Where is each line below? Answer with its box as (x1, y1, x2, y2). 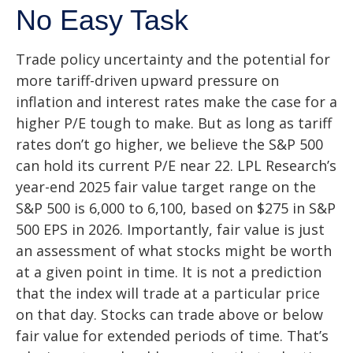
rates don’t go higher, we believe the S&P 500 (16, 135, 323, 154)
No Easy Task (16, 4, 188, 37)
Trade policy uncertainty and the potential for (16, 50, 330, 69)
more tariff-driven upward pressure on (16, 71, 279, 91)
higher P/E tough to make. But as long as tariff (16, 113, 332, 133)
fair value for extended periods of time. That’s (16, 326, 329, 346)
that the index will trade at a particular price (16, 284, 320, 303)
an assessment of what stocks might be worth (16, 241, 332, 261)
